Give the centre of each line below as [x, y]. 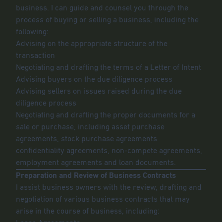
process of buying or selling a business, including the [107, 20]
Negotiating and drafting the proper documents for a [106, 115]
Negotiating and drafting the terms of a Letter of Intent [109, 68]
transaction [35, 56]
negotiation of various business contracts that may [103, 200]
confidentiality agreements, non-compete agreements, [109, 151]
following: [32, 32]
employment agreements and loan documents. [96, 163]
